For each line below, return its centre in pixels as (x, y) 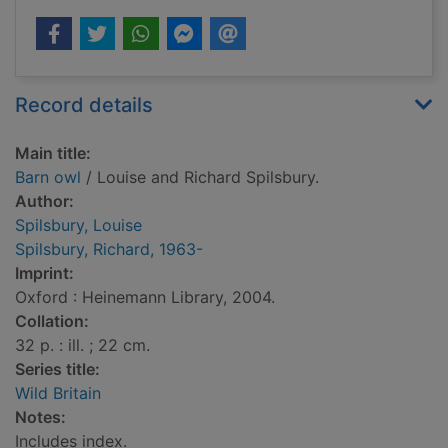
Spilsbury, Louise (78, 225)
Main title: (53, 153)
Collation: (52, 321)
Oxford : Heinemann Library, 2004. (145, 297)
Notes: (40, 417)
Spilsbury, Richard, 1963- (109, 249)
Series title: (57, 369)
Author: (44, 201)
